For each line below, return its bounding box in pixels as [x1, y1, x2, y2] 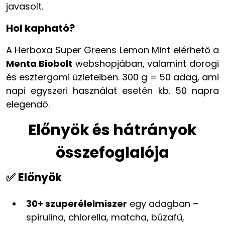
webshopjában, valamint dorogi [72, 57, 219, 70]
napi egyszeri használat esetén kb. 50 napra [6, 84, 219, 97]
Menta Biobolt [6, 57, 73, 70]
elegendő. [6, 97, 50, 110]
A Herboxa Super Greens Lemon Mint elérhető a [6, 43, 219, 56]
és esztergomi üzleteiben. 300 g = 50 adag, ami [6, 70, 219, 83]
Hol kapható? [6, 21, 75, 35]
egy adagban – [127, 197, 198, 210]
